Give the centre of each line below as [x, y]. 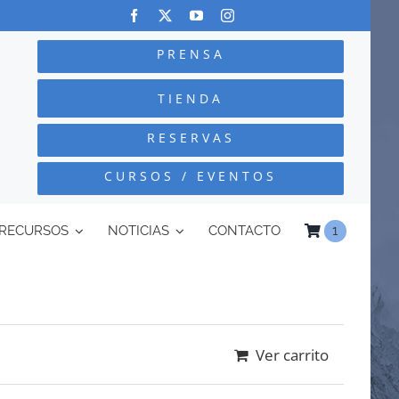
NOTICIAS [138, 231]
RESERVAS [191, 137]
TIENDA [191, 98]
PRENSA [191, 53]
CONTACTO [245, 231]
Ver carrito [292, 354]
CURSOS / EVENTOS [191, 176]
